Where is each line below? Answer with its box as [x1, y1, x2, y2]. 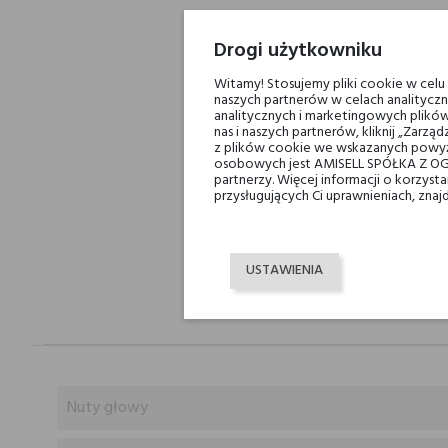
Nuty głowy [67, 395, 148, 421]
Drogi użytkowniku [214, 35, 382, 67]
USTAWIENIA [246, 259, 323, 282]
